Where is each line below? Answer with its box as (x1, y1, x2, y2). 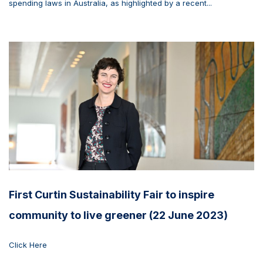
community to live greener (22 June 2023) (9, 209, 228, 222)
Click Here (9, 240, 47, 250)
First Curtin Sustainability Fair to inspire (9, 188, 214, 201)
